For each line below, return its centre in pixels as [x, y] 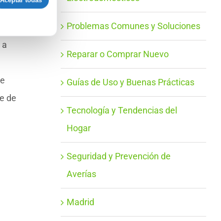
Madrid [80, 202]
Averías [81, 174]
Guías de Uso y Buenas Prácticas [130, 82]
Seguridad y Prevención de [118, 156]
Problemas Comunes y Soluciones [133, 26]
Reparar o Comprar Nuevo [117, 54]
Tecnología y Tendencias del [122, 110]
